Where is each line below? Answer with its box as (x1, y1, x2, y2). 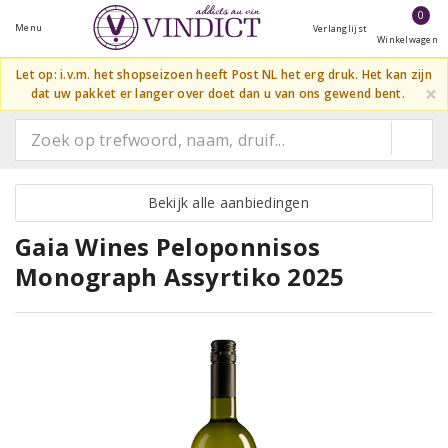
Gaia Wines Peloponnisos (15, 230, 321, 263)
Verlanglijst (312, 22, 368, 35)
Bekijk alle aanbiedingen (139, 193, 309, 212)
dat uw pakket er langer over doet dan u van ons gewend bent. (30, 85, 405, 101)
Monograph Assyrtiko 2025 (15, 260, 345, 293)
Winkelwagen (377, 33, 438, 46)
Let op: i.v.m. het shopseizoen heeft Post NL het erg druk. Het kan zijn (16, 66, 432, 82)
